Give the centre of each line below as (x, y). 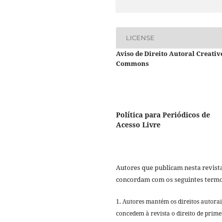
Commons (132, 63)
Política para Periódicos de (163, 114)
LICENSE (140, 38)
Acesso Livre (138, 124)
